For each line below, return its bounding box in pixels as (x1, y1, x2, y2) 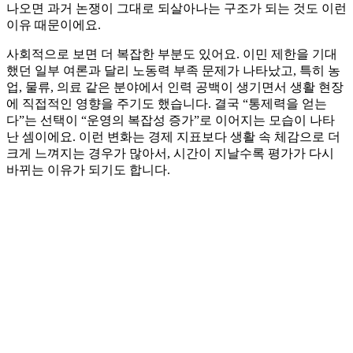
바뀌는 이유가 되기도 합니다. (6, 162, 170, 176)
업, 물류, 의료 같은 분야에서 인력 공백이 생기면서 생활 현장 (6, 80, 344, 94)
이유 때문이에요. (6, 17, 101, 32)
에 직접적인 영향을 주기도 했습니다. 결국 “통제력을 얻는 (6, 96, 327, 110)
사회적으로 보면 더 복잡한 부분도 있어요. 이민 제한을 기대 (6, 46, 337, 61)
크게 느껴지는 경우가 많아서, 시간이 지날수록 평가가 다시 (6, 146, 334, 160)
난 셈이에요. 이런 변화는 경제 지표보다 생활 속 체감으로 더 (6, 129, 340, 143)
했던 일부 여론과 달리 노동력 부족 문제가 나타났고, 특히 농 (6, 63, 340, 77)
